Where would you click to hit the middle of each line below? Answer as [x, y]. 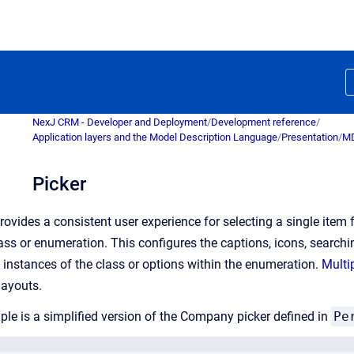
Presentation [310, 137]
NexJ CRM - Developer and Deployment [120, 122]
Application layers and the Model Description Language [155, 137]
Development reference [264, 122]
